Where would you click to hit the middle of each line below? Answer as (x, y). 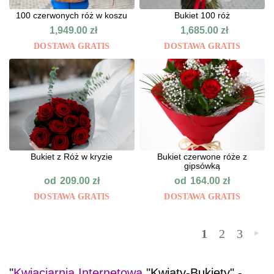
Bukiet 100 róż (202, 16)
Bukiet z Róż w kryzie (72, 157)
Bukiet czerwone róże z (202, 157)
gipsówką (202, 166)
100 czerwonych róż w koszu (72, 16)
